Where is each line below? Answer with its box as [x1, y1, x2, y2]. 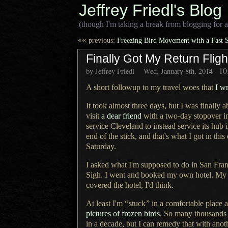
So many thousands [164, 209, 226, 218]
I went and [105, 170, 139, 179]
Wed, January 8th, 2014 [144, 66, 213, 76]
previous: [87, 36, 115, 44]
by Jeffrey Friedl [86, 66, 134, 76]
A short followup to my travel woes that [86, 83, 215, 92]
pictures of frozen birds [86, 209, 160, 218]
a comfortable [160, 199, 204, 208]
